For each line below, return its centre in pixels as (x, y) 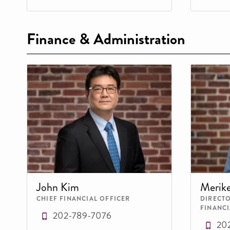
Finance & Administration (106, 39)
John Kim (58, 187)
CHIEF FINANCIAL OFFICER (83, 198)
